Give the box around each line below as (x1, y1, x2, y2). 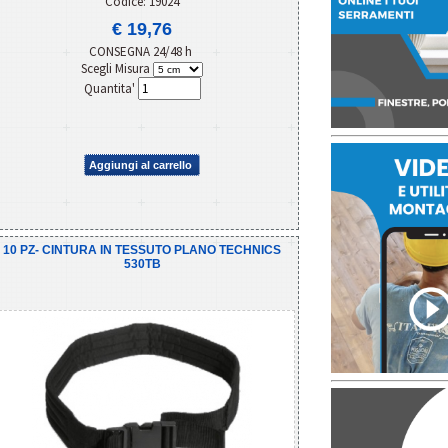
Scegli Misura (81, 59, 153, 77)
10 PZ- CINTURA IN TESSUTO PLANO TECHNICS (3, 242, 281, 257)
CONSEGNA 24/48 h (89, 42, 195, 60)
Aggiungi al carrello (89, 158, 192, 171)
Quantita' (83, 79, 138, 97)
